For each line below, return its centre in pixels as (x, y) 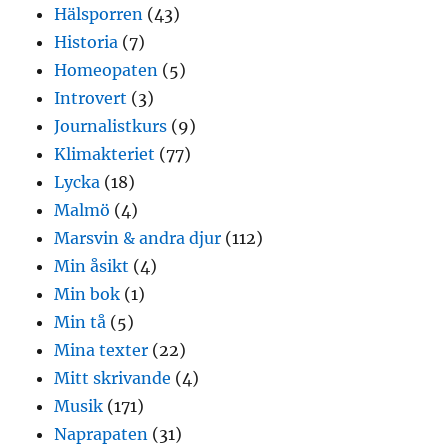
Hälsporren (99, 13)
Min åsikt (92, 265)
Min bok (87, 293)
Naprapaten (101, 433)
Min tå (80, 321)
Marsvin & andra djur (138, 237)
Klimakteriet (105, 153)
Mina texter (101, 349)
